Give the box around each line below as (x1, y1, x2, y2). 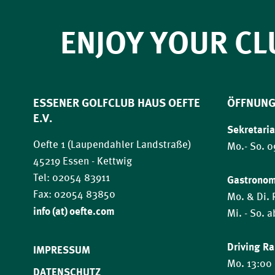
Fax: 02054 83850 (33, 188, 115, 201)
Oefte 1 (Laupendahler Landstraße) (33, 138, 191, 151)
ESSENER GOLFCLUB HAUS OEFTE (33, 96, 200, 110)
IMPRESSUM (33, 242, 90, 255)
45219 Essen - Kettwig (33, 155, 132, 168)
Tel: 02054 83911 (33, 171, 110, 184)
